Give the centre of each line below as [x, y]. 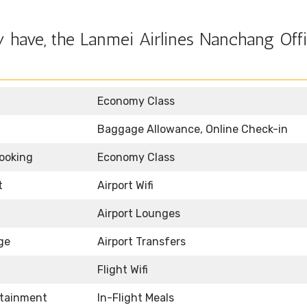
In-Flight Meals [136, 298]
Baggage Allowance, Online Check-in [193, 130]
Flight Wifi [123, 270]
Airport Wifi [125, 186]
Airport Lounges [139, 214]
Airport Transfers [142, 242]
